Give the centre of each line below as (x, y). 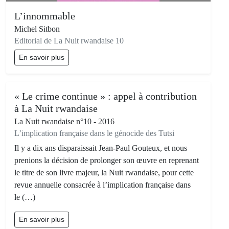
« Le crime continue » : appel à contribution (106, 96)
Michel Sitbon (37, 29)
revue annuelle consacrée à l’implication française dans (102, 185)
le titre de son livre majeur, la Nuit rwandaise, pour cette (104, 173)
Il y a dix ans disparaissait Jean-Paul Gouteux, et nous (101, 148)
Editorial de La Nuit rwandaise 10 (69, 41)
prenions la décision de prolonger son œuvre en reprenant (107, 161)
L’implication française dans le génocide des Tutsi (94, 133)
